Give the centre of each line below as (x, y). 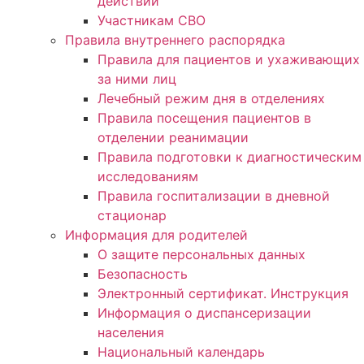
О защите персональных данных (201, 254)
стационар (132, 215)
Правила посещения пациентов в (204, 117)
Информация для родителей (156, 234)
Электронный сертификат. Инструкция (223, 293)
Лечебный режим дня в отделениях (211, 98)
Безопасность (143, 273)
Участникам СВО (152, 20)
